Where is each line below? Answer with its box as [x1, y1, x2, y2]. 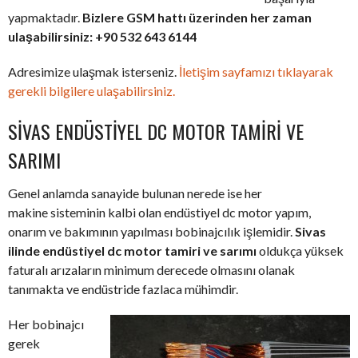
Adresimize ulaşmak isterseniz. [8, 64, 179, 80]
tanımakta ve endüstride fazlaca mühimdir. [8, 281, 238, 297]
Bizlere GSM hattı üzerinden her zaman [82, 10, 312, 26]
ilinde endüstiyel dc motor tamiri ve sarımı [8, 243, 257, 259]
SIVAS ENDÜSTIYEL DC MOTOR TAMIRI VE [8, 117, 304, 146]
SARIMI [8, 145, 61, 175]
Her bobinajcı [8, 316, 84, 332]
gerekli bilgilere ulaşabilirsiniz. [8, 83, 175, 99]
